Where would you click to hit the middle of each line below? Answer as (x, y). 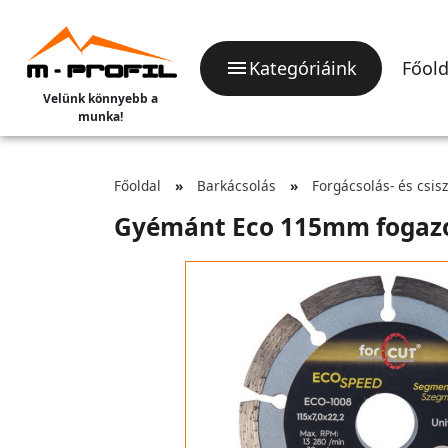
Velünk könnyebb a (100, 98)
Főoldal (137, 185)
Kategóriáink (303, 67)
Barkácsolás (236, 185)
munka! (100, 116)
